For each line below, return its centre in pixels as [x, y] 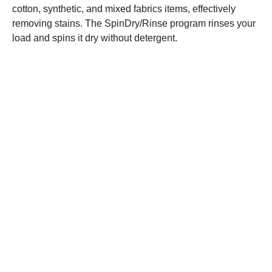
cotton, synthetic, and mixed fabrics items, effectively [124, 9]
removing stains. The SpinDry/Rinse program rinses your [134, 23]
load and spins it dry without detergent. [95, 38]
